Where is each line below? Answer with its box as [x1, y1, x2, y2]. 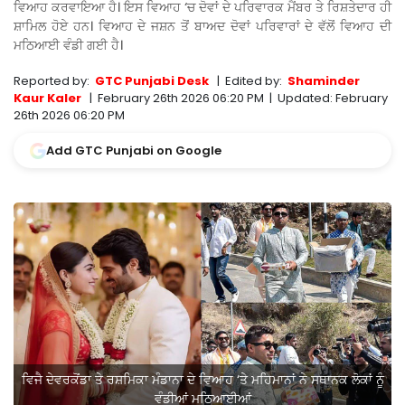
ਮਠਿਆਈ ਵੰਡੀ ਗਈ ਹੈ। [14, 36, 123, 55]
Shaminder [287, 72, 360, 90]
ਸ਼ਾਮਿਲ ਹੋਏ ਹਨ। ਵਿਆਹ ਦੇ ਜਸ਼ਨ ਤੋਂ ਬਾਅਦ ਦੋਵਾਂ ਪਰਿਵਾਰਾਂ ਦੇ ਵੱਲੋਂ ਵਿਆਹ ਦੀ [14, 17, 391, 36]
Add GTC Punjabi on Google [46, 142, 221, 160]
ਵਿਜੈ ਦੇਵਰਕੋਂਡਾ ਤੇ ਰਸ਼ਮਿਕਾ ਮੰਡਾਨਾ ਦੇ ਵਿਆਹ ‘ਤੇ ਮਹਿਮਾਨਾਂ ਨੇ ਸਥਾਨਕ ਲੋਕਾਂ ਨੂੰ [21, 371, 384, 390]
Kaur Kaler [14, 89, 81, 108]
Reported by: [14, 72, 95, 90]
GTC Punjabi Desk [95, 72, 209, 90]
